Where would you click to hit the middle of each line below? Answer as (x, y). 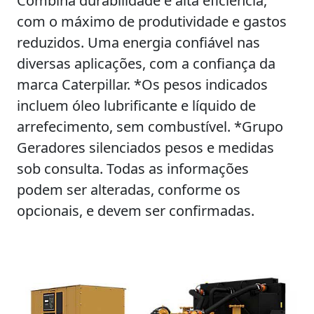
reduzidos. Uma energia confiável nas (138, 42)
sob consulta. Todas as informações (133, 169)
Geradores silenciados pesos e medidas (145, 148)
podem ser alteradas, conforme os (129, 190)
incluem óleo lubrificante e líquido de (136, 105)
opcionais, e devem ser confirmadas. (136, 211)
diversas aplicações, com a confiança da (146, 63)
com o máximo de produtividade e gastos (152, 21)
